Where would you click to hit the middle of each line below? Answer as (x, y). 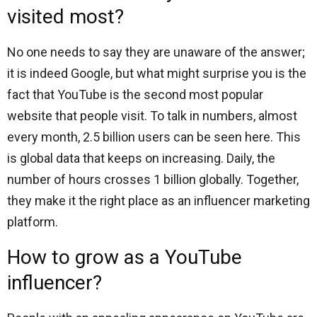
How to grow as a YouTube (125, 257)
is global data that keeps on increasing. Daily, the (141, 158)
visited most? (65, 17)
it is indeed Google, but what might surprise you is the (157, 73)
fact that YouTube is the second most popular (135, 94)
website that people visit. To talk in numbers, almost (152, 116)
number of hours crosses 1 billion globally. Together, (153, 179)
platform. (34, 222)
